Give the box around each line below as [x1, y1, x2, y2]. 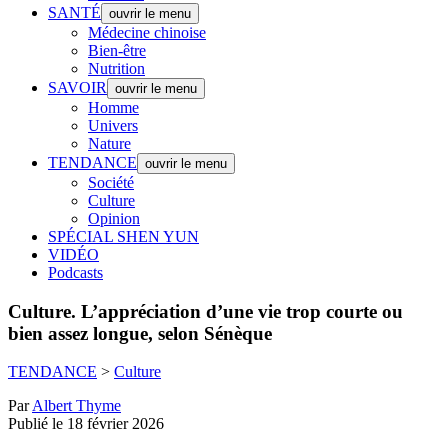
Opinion [88, 210, 140, 227]
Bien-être [88, 42, 146, 59]
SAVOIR [48, 79, 107, 96]
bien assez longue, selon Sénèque [8, 322, 272, 344]
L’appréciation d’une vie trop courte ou [76, 300, 403, 322]
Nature [88, 135, 131, 152]
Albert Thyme [32, 397, 121, 415]
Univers [88, 117, 138, 134]
